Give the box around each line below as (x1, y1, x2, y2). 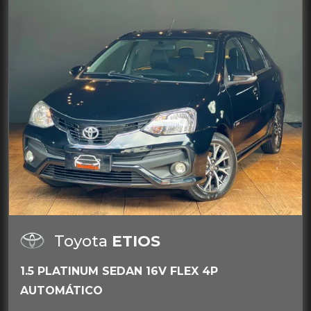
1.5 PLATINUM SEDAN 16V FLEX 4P (20, 264, 218, 278)
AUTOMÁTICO (20, 284, 103, 297)
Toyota (54, 232, 112, 251)
